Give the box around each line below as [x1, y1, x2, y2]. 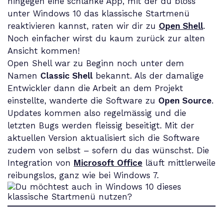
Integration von [7, 157, 74, 168]
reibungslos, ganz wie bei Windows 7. [7, 170, 159, 180]
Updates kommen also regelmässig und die [7, 108, 186, 118]
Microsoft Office [74, 157, 142, 168]
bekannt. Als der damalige [93, 70, 204, 81]
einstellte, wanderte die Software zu [7, 95, 158, 106]
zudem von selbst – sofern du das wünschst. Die [7, 145, 209, 155]
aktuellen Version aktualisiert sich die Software [7, 132, 200, 143]
